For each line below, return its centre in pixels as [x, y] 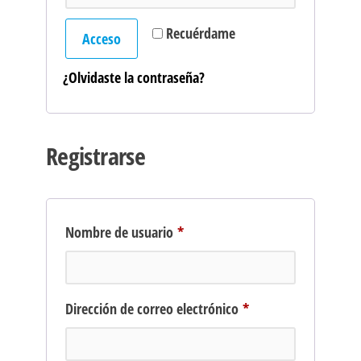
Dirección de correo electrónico [154, 309]
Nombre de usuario [121, 232]
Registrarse [95, 156]
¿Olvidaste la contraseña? [133, 78]
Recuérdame [200, 33]
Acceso [101, 39]
